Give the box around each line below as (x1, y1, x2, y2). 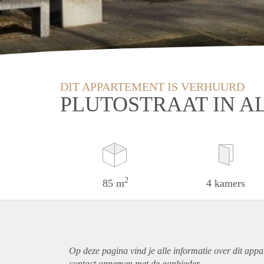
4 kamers (206, 177, 246, 189)
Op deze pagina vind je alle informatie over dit (69, 245, 245, 256)
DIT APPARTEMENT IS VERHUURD (60, 80, 245, 93)
